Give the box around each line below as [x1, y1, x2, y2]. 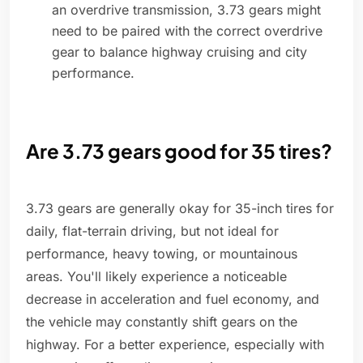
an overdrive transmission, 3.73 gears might [52, 2, 321, 19]
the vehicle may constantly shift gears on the [26, 314, 297, 331]
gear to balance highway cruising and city [52, 44, 307, 61]
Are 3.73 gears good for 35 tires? [26, 139, 332, 164]
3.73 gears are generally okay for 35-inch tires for [26, 200, 334, 217]
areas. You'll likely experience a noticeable [26, 268, 287, 285]
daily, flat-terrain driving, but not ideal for [26, 223, 279, 240]
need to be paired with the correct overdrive [52, 23, 322, 40]
